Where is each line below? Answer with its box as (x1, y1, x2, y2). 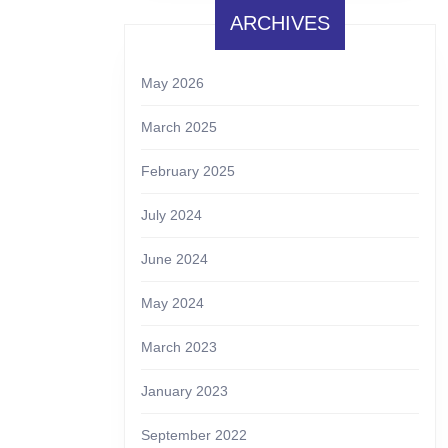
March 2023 (141, 339, 217, 355)
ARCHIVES (230, 12, 330, 34)
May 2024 (141, 295, 204, 311)
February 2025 (141, 163, 235, 179)
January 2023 (141, 383, 228, 399)
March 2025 (141, 119, 217, 135)
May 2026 (141, 75, 204, 91)
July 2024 (141, 207, 202, 223)
